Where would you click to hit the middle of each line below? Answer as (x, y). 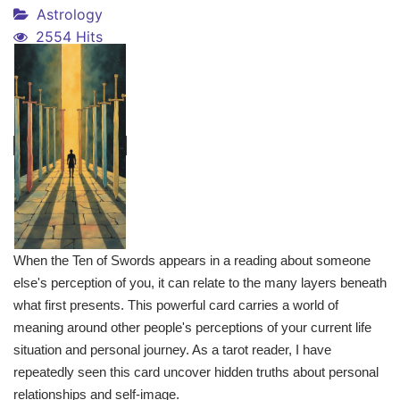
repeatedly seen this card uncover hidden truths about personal (196, 372)
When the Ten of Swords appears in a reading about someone (192, 261)
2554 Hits (69, 37)
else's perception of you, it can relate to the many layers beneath (200, 283)
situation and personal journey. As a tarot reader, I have (172, 350)
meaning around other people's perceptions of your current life (192, 328)
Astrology (70, 15)
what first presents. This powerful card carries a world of (176, 305)
